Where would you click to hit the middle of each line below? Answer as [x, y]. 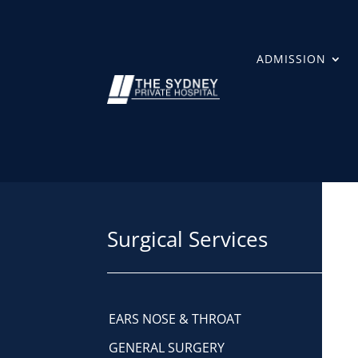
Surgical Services [188, 239]
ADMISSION [291, 59]
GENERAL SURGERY [167, 348]
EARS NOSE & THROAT [175, 319]
